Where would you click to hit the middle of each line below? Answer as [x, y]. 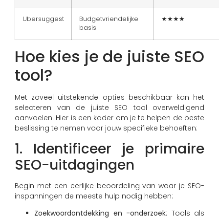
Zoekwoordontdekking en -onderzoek [100, 213]
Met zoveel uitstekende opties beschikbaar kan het [109, 98]
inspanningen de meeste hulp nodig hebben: [94, 196]
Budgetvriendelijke [109, 19]
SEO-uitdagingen [75, 165]
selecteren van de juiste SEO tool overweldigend [109, 108]
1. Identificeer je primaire [109, 149]
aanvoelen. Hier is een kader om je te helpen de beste [109, 118]
